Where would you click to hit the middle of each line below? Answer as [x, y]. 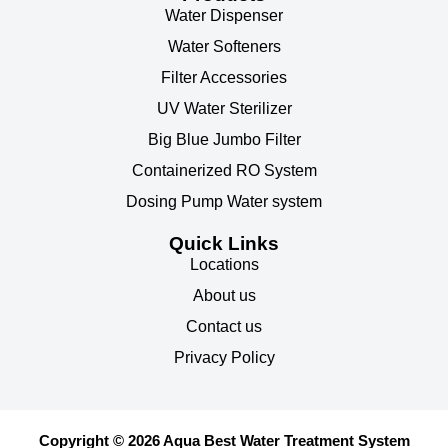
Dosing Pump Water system [224, 201]
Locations [224, 264]
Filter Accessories [224, 77]
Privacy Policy [224, 357]
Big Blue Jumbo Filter [224, 139]
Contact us [224, 326]
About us [224, 295]
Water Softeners [224, 46]
